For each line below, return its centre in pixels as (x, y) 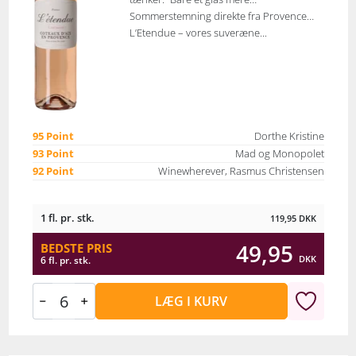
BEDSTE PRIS (76, 248)
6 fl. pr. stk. (65, 260)
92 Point (53, 171)
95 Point (53, 136)
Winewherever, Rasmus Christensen (241, 171)
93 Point (53, 154)
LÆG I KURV (192, 301)
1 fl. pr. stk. (67, 218)
